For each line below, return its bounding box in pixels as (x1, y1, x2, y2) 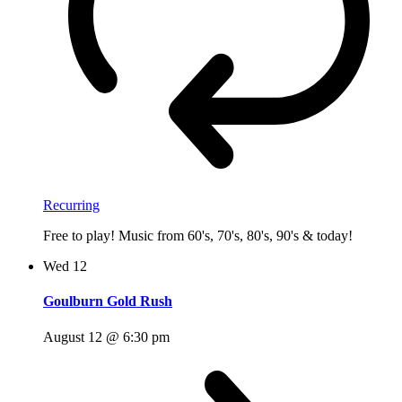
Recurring (43, 197, 100, 214)
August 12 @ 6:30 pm (43, 328, 170, 345)
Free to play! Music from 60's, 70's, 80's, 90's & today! (43, 228, 353, 244)
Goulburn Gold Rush (43, 293, 172, 310)
